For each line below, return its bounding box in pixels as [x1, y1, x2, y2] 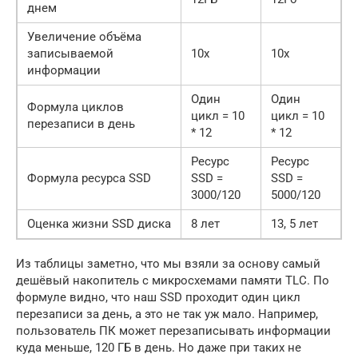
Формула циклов [27, 100, 124, 114]
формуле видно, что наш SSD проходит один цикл [16, 290, 300, 304]
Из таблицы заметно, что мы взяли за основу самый [16, 257, 320, 271]
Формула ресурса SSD [27, 171, 151, 185]
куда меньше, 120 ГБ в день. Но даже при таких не [16, 340, 301, 355]
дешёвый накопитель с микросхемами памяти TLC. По [16, 273, 329, 288]
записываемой [27, 46, 113, 61]
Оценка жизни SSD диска [27, 217, 171, 231]
